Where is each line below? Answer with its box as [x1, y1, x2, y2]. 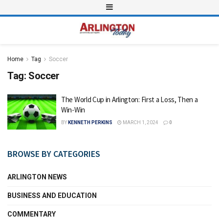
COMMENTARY [7, 210, 56, 218]
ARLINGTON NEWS [7, 173, 67, 181]
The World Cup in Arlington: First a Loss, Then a [61, 95, 198, 104]
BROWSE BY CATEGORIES [7, 148, 100, 159]
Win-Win [61, 105, 85, 114]
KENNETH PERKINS [68, 120, 112, 125]
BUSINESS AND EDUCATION [7, 191, 97, 199]
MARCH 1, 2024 [122, 120, 158, 125]
